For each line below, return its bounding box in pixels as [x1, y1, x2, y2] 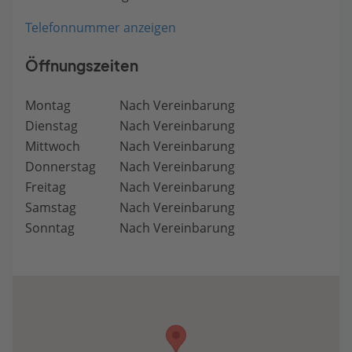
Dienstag [25, 117, 78, 134]
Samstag [25, 199, 76, 216]
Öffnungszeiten [25, 57, 138, 75]
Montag [25, 97, 71, 114]
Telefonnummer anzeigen [25, 19, 176, 36]
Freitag [25, 178, 66, 196]
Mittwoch [25, 137, 80, 155]
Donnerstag [25, 158, 96, 175]
